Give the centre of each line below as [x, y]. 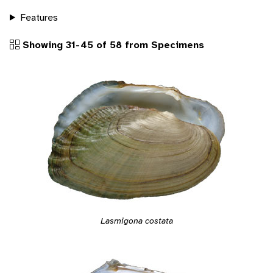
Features [39, 17]
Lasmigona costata [136, 220]
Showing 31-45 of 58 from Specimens [112, 44]
